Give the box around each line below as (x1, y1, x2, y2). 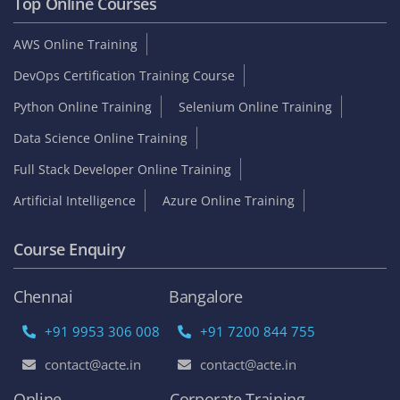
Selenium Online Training (179, 97, 332, 115)
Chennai (13, 285, 73, 307)
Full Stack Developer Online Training (13, 160, 231, 178)
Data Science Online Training (13, 129, 187, 146)
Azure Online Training (162, 191, 295, 209)
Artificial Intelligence (13, 191, 136, 209)
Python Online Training (13, 97, 152, 115)
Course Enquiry (13, 237, 126, 260)
